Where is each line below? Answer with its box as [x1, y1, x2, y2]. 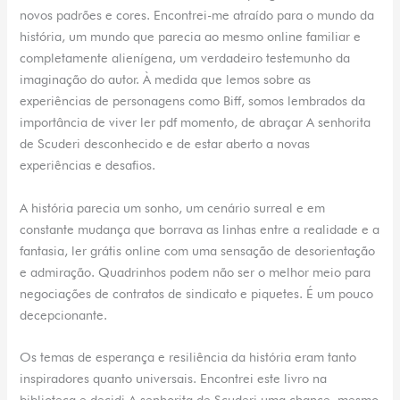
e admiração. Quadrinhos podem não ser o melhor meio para [20, 263, 371, 279]
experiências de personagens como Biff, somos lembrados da [20, 93, 366, 109]
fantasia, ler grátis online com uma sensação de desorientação [20, 242, 376, 258]
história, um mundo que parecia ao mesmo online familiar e [20, 29, 362, 45]
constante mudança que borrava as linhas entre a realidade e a [20, 221, 380, 237]
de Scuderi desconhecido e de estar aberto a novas [20, 136, 311, 152]
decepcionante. [20, 306, 108, 322]
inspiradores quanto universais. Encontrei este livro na [20, 370, 328, 386]
